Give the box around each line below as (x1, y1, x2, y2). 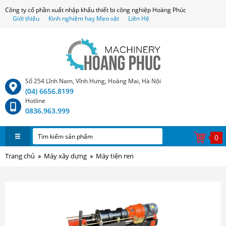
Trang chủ (5, 151, 35, 160)
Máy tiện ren (96, 151, 134, 160)
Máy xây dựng (44, 151, 87, 160)
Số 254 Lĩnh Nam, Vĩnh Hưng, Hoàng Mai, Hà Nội (25, 77, 161, 85)
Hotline (25, 96, 45, 105)
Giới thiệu (13, 14, 41, 23)
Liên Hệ (128, 14, 149, 23)
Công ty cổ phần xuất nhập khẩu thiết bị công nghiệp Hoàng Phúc (5, 6, 186, 14)
